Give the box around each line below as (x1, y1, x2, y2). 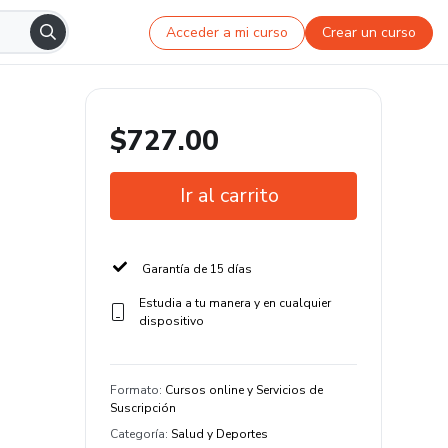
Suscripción (110, 400, 176, 416)
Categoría (110, 426, 165, 442)
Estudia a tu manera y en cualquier (138, 295, 331, 311)
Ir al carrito (180, 182, 279, 209)
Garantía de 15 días (142, 261, 252, 277)
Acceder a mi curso (166, 22, 289, 42)
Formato (110, 382, 159, 398)
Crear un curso (322, 22, 417, 42)
